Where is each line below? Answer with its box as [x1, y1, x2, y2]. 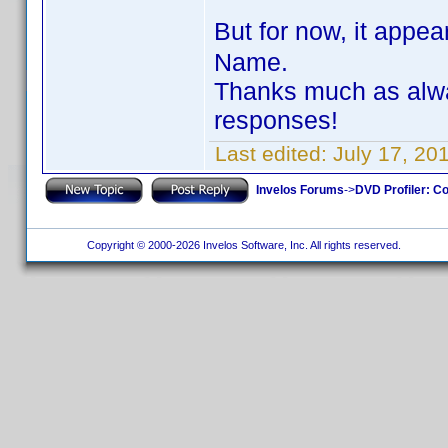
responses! [214, 106, 338, 134]
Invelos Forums [256, 182, 344, 197]
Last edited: [209, 142, 333, 165]
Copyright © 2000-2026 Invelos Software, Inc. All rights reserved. [80, 239, 404, 251]
